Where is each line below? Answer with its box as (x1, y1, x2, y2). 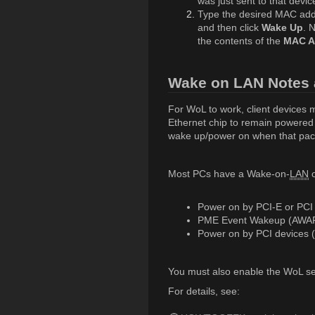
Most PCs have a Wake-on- (168, 168, 290, 180)
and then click (198, 21, 262, 33)
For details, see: (168, 285, 240, 297)
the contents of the (198, 34, 283, 46)
